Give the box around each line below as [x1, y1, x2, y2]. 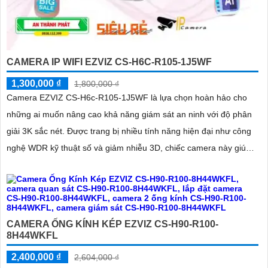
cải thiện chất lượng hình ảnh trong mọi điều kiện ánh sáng [7, 160, 230, 170]
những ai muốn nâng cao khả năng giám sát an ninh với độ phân [7, 109, 252, 120]
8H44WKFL [7, 230, 58, 241]
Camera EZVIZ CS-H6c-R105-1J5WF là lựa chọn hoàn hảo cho [7, 93, 247, 103]
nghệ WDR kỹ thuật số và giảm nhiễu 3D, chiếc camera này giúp [7, 143, 251, 153]
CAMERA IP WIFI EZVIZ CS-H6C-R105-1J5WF [7, 57, 212, 68]
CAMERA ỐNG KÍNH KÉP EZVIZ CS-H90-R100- [7, 219, 218, 230]
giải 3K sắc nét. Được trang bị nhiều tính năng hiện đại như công [7, 126, 67, 136]
